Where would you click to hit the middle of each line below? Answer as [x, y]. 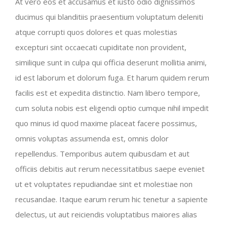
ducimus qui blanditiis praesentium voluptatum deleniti [109, 17]
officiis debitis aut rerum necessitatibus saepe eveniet [110, 169]
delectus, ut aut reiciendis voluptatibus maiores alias [106, 214]
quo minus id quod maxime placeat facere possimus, [106, 123]
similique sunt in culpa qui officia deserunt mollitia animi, [111, 62]
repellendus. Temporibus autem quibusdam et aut [102, 154]
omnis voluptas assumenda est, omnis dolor [92, 138]
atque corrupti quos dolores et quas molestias [96, 32]
